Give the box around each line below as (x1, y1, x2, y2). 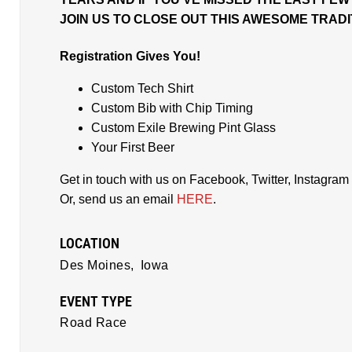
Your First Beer (91, 140, 174, 154)
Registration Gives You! (60, 49, 200, 63)
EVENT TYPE (60, 293, 132, 310)
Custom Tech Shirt (91, 81, 193, 95)
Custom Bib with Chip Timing (91, 101, 253, 115)
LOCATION (60, 235, 119, 251)
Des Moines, (60, 258, 134, 272)
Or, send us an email (60, 192, 177, 206)
